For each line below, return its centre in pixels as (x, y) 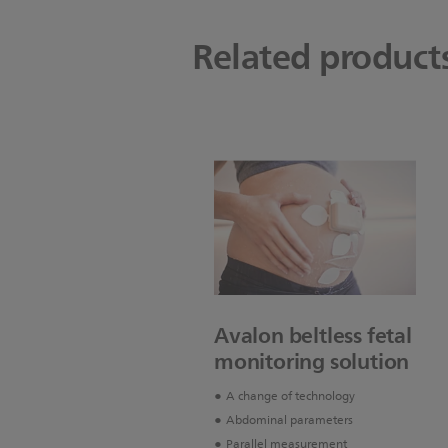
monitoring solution (312, 362)
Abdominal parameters (289, 421)
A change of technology (290, 397)
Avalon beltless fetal (313, 336)
